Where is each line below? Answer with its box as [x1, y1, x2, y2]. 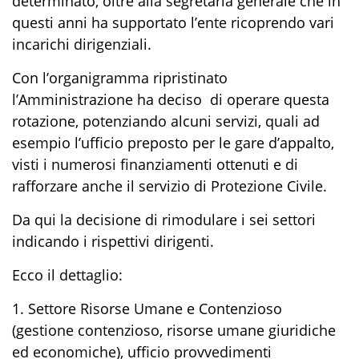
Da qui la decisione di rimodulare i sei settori [12, 209, 316, 229]
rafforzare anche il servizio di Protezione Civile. [12, 175, 335, 196]
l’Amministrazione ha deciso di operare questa [12, 89, 329, 109]
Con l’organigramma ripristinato [12, 67, 228, 87]
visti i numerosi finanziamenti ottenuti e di [12, 154, 298, 174]
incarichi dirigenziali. [12, 34, 151, 54]
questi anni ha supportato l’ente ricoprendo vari [12, 12, 334, 32]
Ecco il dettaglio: [12, 264, 123, 284]
